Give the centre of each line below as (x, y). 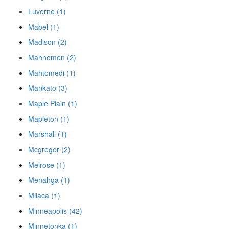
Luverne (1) (47, 11)
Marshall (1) (48, 134)
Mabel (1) (44, 26)
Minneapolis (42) (55, 210)
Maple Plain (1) (53, 103)
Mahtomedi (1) (52, 72)
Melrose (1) (47, 164)
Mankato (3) (48, 88)
